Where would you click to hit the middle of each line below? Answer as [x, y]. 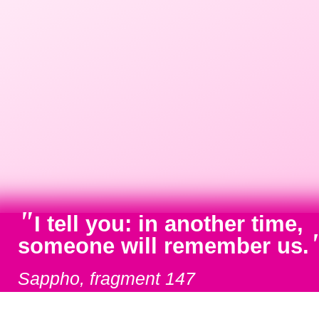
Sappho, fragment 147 [107, 278]
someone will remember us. [164, 246]
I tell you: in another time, [169, 224]
